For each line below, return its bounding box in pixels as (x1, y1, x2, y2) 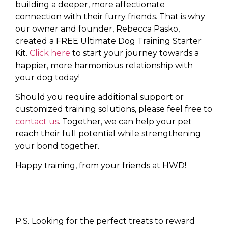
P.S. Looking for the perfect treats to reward (15, 216, 195, 226)
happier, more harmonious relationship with (15, 60, 193, 70)
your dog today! (15, 72, 82, 82)
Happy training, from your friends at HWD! (15, 160, 186, 170)
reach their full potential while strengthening (15, 129, 201, 139)
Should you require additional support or (15, 92, 184, 102)
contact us (15, 117, 59, 127)
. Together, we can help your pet (59, 117, 192, 127)
